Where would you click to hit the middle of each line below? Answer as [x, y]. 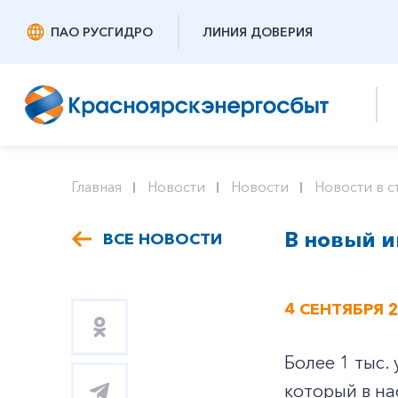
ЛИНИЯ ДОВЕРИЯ [258, 32]
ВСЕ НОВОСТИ [163, 239]
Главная [96, 187]
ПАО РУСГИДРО [102, 32]
